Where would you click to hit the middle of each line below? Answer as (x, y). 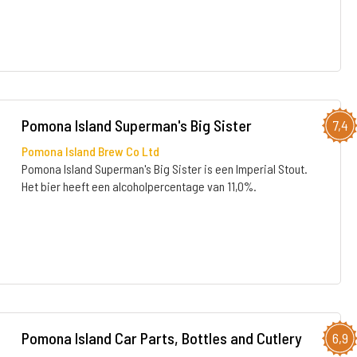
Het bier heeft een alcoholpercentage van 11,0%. (139, 186)
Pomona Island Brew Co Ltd (90, 151)
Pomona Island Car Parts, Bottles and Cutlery (161, 338)
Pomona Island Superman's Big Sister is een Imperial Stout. (164, 169)
